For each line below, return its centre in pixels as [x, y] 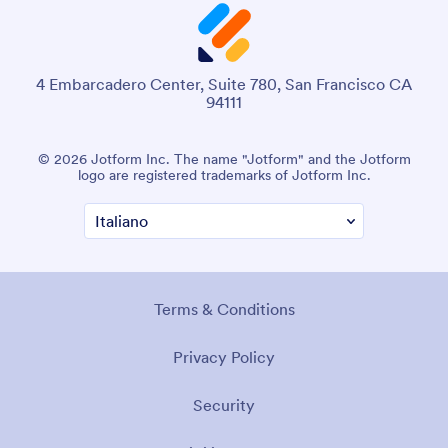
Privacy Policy [224, 357]
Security [224, 405]
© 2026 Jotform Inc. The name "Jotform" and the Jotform [224, 159]
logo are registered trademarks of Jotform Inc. [224, 175]
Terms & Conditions [224, 309]
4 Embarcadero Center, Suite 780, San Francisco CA [224, 84]
